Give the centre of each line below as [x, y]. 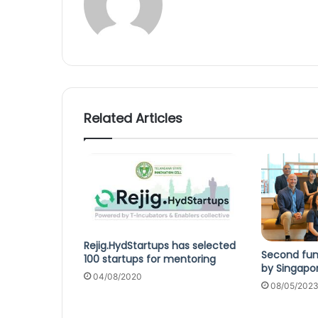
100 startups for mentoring [150, 259]
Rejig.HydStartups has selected [160, 245]
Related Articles [133, 119]
